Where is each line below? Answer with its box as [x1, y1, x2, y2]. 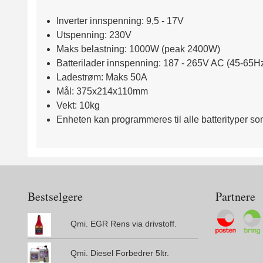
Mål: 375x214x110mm [56, 86, 150, 97]
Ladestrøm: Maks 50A [56, 72, 147, 83]
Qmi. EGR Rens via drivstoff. [70, 219, 177, 229]
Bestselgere [28, 188, 83, 205]
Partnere [215, 188, 255, 205]
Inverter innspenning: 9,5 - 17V [56, 16, 184, 26]
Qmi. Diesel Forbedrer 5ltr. [70, 248, 169, 258]
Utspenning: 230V [56, 30, 131, 41]
